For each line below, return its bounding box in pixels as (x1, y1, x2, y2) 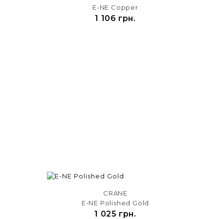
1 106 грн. (95, 13, 136, 23)
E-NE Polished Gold (81, 198, 150, 207)
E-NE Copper (92, 3, 138, 11)
